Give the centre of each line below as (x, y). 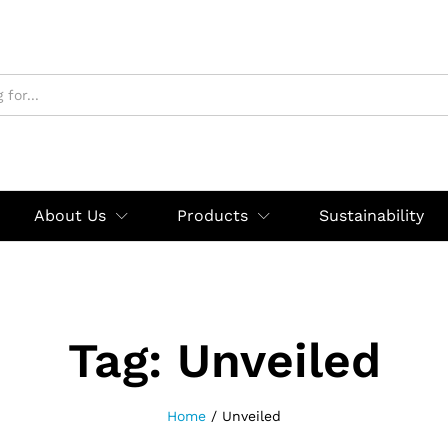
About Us (70, 215)
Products (212, 215)
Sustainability (371, 215)
